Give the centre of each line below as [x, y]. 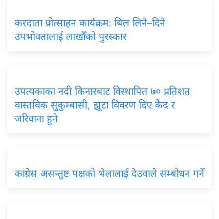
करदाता [30, 23]
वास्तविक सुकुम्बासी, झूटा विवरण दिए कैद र [95, 105]
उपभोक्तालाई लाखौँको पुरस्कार [71, 36]
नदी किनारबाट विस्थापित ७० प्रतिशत [124, 91]
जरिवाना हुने [36, 119]
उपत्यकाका [36, 91]
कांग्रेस [27, 173]
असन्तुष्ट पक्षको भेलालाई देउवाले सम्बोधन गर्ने [122, 173]
